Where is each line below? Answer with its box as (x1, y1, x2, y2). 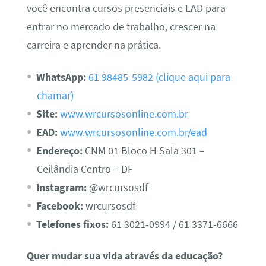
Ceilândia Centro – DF (36, 162, 133, 176)
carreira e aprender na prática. (26, 39, 161, 52)
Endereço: (36, 144, 83, 157)
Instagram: (36, 180, 87, 194)
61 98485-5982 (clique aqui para (88, 70, 230, 84)
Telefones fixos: (36, 217, 109, 231)
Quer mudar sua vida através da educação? (26, 249, 223, 262)
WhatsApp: (36, 70, 86, 84)
